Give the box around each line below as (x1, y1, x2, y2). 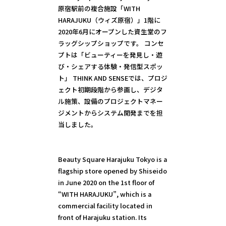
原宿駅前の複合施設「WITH (58, 4, 140, 14)
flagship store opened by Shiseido (58, 166, 167, 176)
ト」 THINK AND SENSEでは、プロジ (58, 73, 167, 83)
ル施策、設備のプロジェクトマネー (58, 96, 163, 106)
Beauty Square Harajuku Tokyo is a (58, 154, 167, 164)
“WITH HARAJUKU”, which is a (58, 189, 151, 199)
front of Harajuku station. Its (58, 212, 147, 222)
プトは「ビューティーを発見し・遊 (58, 50, 162, 60)
